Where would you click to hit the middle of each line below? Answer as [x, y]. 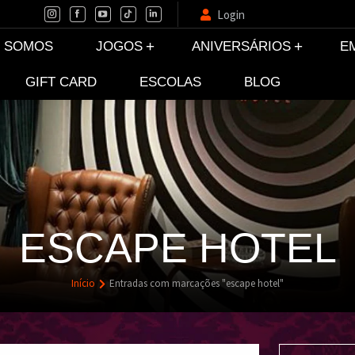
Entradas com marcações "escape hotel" [197, 284]
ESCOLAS [170, 82]
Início [83, 284]
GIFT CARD [61, 82]
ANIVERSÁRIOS [242, 46]
